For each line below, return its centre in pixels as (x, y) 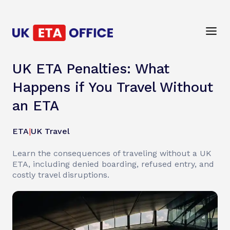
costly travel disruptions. (61, 175)
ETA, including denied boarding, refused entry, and (113, 164)
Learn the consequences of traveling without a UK (112, 153)
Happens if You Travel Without (113, 87)
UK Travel (50, 131)
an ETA (36, 106)
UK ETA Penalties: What (91, 69)
